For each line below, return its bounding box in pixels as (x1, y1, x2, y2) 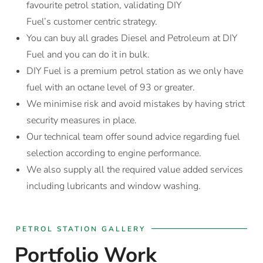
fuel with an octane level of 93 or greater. (26, 80, 195, 94)
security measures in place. (26, 113, 137, 127)
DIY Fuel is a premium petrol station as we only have (26, 64, 243, 77)
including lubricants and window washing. (26, 179, 201, 193)
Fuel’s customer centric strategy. (26, 15, 157, 28)
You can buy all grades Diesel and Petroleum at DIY (26, 31, 237, 45)
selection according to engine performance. (26, 146, 201, 160)
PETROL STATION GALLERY (15, 224, 146, 234)
